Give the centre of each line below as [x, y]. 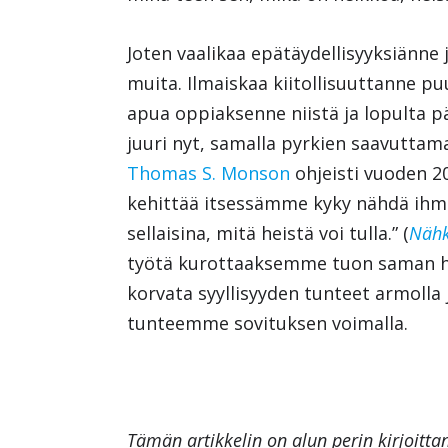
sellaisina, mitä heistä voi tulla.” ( [268, 232]
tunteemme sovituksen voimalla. [268, 322]
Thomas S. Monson [209, 172]
